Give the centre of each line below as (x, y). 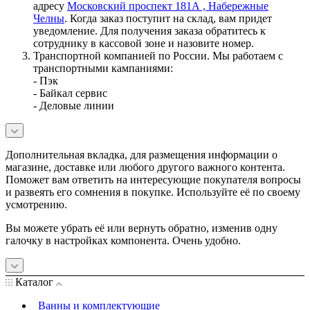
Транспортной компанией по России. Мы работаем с (158, 55)
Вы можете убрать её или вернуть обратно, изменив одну (142, 228)
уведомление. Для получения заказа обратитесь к (149, 30)
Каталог (34, 282)
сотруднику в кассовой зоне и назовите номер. (144, 43)
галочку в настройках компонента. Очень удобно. (123, 240)
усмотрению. (36, 204)
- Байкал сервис (72, 93)
